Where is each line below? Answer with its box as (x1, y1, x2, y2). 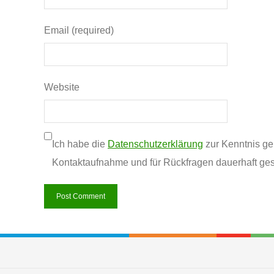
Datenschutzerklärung (108, 139, 203, 150)
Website (44, 82, 80, 93)
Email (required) (44, 25, 114, 36)
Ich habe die (52, 139, 108, 150)
